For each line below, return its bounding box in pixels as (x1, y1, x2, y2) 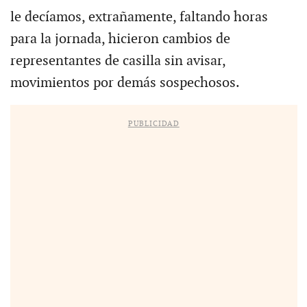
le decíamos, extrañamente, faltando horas (10, 8, 268, 25)
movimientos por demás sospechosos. (10, 74, 240, 91)
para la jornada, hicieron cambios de (10, 30, 230, 47)
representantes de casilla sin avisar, (10, 52, 225, 69)
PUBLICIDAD (127, 119, 180, 128)
